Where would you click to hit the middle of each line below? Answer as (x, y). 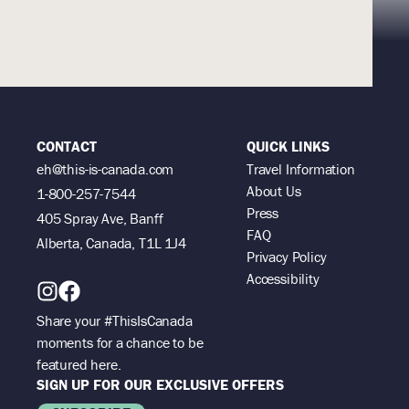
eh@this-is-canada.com (105, 168)
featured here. (79, 365)
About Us (274, 190)
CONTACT (67, 146)
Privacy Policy (287, 256)
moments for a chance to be (120, 343)
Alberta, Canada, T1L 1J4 (111, 243)
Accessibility (283, 278)
